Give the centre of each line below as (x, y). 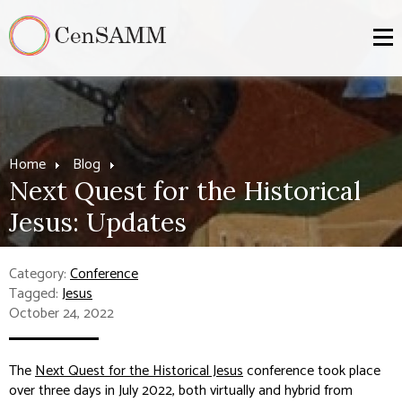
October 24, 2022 (61, 314)
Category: (39, 274)
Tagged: (35, 294)
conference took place (312, 371)
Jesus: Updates (98, 222)
